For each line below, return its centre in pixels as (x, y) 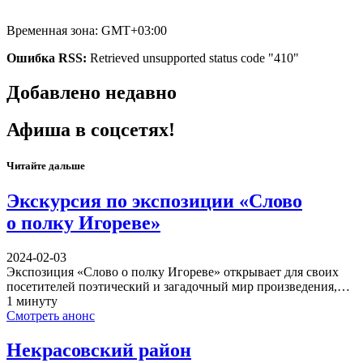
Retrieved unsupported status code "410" (193, 58)
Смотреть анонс (51, 315)
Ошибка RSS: (47, 58)
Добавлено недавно (92, 92)
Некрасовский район (99, 350)
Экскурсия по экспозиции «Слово (154, 201)
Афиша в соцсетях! (91, 130)
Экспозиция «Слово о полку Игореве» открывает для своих (173, 271)
